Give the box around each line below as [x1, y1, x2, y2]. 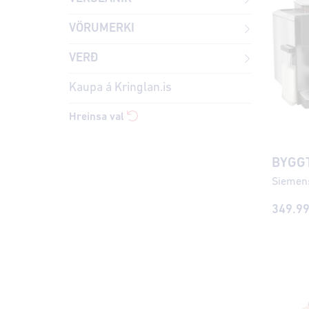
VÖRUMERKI [69, 21, 134, 35]
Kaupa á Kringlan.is [69, 81, 172, 94]
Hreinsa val [69, 111, 127, 123]
